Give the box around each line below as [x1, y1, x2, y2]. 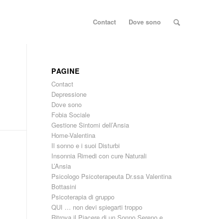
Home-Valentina [51, 131, 96, 140]
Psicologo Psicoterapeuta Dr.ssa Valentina [51, 172, 172, 181]
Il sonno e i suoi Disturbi [51, 141, 120, 150]
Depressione [51, 89, 87, 99]
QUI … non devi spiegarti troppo [51, 202, 143, 212]
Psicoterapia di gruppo [51, 192, 115, 201]
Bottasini [51, 182, 77, 191]
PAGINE [51, 66, 81, 76]
